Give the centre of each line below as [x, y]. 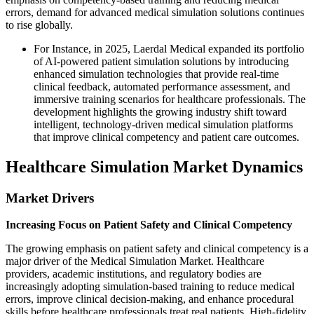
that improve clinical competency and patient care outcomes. [166, 137]
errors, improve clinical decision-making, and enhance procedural [150, 299]
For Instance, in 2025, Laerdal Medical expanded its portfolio [169, 48]
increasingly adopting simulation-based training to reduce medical [150, 287]
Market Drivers [50, 198]
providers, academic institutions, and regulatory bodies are [134, 274]
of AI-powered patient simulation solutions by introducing [161, 61]
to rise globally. [39, 25]
